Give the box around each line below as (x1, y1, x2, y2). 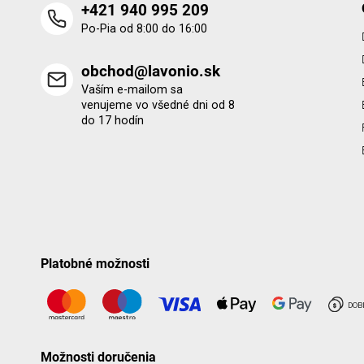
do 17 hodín (81, 113, 144, 128)
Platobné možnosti (41, 255, 149, 271)
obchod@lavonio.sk (81, 61, 220, 80)
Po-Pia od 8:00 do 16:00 (81, 21, 207, 36)
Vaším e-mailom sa (81, 82, 183, 97)
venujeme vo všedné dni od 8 (81, 97, 235, 112)
